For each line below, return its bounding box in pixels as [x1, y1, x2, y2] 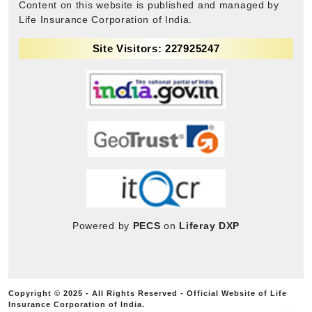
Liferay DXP [179, 219, 240, 231]
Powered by [72, 219, 133, 231]
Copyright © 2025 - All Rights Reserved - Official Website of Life [8, 288, 287, 297]
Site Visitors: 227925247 [92, 42, 220, 54]
